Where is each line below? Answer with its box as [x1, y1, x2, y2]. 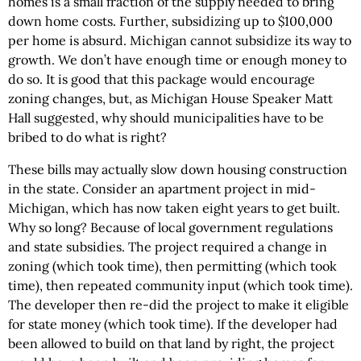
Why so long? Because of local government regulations [8, 219, 333, 236]
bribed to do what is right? [8, 129, 167, 146]
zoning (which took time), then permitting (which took [8, 258, 337, 275]
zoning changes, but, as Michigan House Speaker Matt [8, 90, 333, 107]
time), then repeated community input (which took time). [8, 277, 353, 294]
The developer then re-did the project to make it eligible [8, 297, 349, 313]
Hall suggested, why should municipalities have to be [8, 110, 324, 127]
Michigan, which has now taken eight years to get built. [8, 200, 340, 217]
